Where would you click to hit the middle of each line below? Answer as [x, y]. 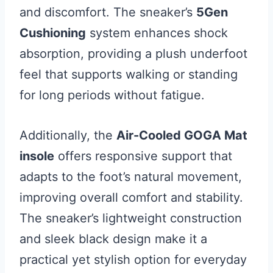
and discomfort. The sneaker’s [108, 12]
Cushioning [53, 33]
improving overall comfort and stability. [131, 197]
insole [37, 156]
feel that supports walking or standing [129, 74]
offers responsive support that [143, 156]
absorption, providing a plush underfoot [133, 53]
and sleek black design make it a [113, 239]
